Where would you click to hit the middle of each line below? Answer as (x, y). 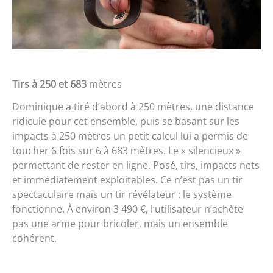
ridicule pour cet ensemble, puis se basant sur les (126, 121)
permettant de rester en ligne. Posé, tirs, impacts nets (136, 165)
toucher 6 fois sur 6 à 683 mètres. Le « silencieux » (126, 150)
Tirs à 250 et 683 (49, 84)
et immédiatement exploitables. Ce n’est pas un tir (127, 179)
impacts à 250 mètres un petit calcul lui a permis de (130, 136)
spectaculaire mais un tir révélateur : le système (122, 194)
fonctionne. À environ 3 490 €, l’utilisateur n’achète (128, 209)
